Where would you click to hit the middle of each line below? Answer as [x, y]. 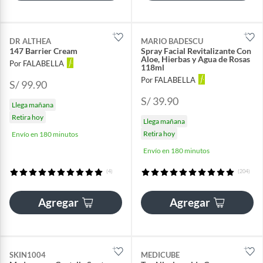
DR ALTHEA [30, 41]
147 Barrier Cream [43, 50]
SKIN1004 [28, 254]
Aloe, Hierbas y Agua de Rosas [195, 59]
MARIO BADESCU [172, 41]
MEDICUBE [160, 254]
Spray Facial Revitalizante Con [196, 50]
